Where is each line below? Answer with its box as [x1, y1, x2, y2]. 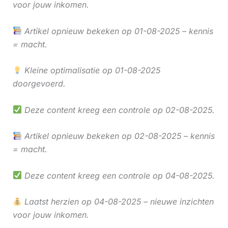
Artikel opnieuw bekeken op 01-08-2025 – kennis [21, 25, 213, 36]
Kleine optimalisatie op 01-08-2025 [21, 65, 160, 76]
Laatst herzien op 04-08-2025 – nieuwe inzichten [21, 196, 214, 207]
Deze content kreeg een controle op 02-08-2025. [21, 104, 215, 115]
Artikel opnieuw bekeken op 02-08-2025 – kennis [21, 131, 215, 141]
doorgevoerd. [12, 78, 66, 89]
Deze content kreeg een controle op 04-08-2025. [21, 170, 215, 181]
